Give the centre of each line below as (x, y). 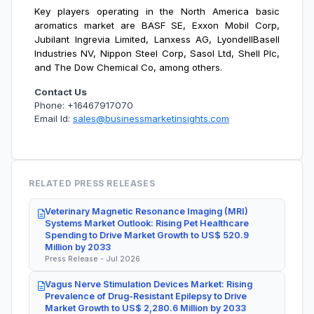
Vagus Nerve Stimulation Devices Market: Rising (149, 284)
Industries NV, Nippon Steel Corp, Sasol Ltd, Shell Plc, (157, 54)
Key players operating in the (108, 12)
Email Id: (54, 119)
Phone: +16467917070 (84, 105)
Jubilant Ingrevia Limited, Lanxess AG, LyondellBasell (157, 40)
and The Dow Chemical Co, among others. (128, 68)
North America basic (231, 12)
